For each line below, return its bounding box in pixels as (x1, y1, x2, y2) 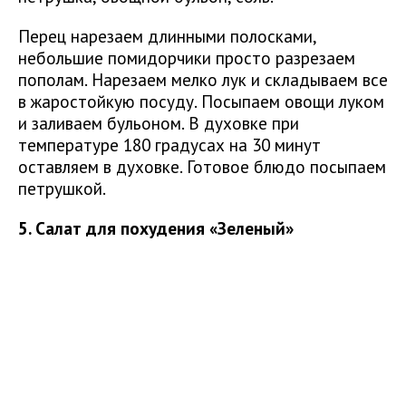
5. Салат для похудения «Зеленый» (18, 217, 294, 240)
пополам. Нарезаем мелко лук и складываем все (18, 68, 388, 92)
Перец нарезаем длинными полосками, (18, 24, 316, 48)
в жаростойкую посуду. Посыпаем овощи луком (18, 90, 384, 113)
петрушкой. (18, 177, 106, 200)
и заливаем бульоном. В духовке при (18, 111, 299, 135)
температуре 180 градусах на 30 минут (18, 133, 321, 157)
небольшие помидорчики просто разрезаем (18, 46, 355, 70)
